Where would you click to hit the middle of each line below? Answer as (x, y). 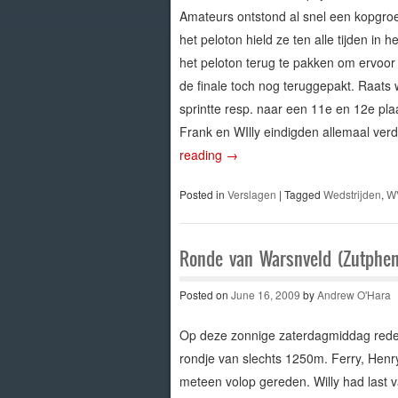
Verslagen (251, 194)
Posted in (203, 194)
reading (202, 154)
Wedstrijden (352, 194)
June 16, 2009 (265, 294)
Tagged (303, 194)
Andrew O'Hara (354, 294)
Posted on (205, 294)
